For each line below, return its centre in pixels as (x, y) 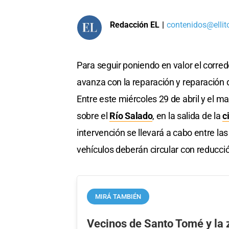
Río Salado (131, 116)
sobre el (93, 116)
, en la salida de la (188, 116)
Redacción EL (135, 25)
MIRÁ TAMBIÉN (118, 196)
